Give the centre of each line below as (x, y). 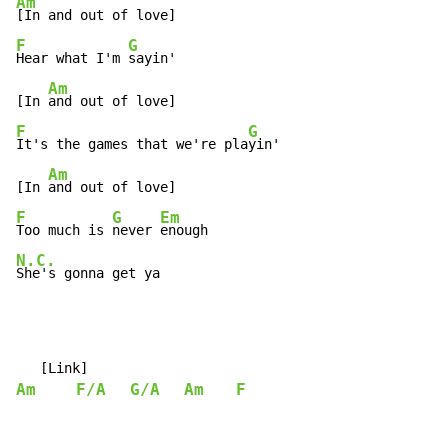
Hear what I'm (72, 58)
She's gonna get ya (88, 273)
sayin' (152, 58)
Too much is (64, 230)
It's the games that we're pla (132, 144)
